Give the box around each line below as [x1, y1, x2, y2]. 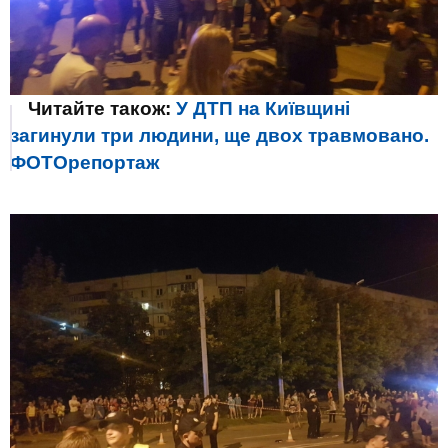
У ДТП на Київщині [176, 98, 350, 120]
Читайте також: [28, 98, 176, 120]
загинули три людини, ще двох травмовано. [10, 125, 429, 147]
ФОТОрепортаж [10, 152, 159, 174]
